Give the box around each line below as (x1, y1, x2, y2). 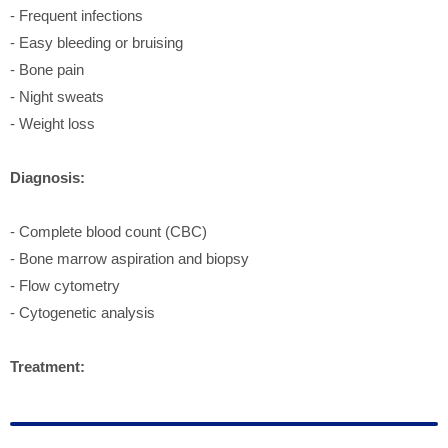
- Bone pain (10, 60, 84, 78)
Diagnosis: (10, 168, 85, 186)
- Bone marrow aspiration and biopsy (10, 249, 249, 267)
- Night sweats (10, 87, 104, 105)
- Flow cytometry (10, 276, 120, 294)
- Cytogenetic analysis (10, 303, 155, 321)
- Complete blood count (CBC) (10, 222, 207, 240)
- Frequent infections (10, 6, 143, 24)
